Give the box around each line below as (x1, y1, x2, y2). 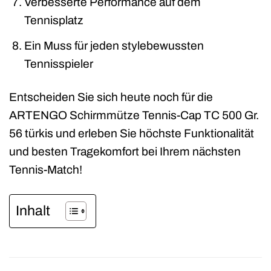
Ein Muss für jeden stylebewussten (24, 39, 204, 52)
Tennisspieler (24, 57, 93, 70)
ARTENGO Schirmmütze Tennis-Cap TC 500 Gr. (9, 108, 259, 122)
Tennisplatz (24, 14, 83, 27)
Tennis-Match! (9, 163, 82, 176)
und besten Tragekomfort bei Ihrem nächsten (9, 145, 241, 158)
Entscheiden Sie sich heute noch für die (9, 90, 213, 103)
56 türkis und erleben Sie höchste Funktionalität (9, 126, 254, 140)
